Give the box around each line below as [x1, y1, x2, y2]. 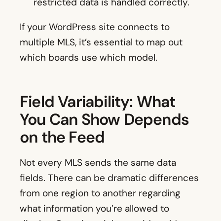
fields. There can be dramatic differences [20, 172, 199, 184]
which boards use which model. [20, 51, 157, 64]
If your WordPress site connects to [20, 21, 170, 34]
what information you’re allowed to [20, 202, 169, 215]
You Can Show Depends [20, 109, 189, 130]
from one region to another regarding [20, 187, 181, 200]
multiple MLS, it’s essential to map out [20, 36, 183, 49]
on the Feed [20, 127, 105, 148]
